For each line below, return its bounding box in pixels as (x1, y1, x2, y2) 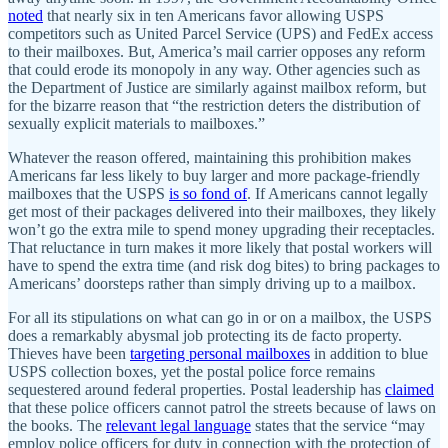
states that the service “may (251, 416, 425, 434)
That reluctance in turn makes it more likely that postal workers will (8, 238, 432, 256)
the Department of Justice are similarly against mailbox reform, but (8, 78, 426, 96)
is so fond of (169, 184, 247, 202)
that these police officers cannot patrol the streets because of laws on (8, 398, 436, 416)
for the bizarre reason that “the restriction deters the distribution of (8, 96, 420, 114)
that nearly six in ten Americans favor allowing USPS (43, 6, 384, 24)
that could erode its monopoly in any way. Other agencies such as (8, 60, 420, 78)
